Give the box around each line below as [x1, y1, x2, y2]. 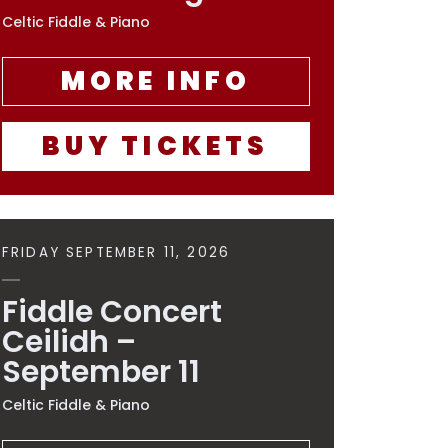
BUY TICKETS [42, 128, 270, 164]
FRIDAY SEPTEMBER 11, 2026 [2, 243, 231, 262]
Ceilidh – [2, 321, 136, 363]
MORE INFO [60, 63, 252, 99]
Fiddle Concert [2, 291, 222, 333]
